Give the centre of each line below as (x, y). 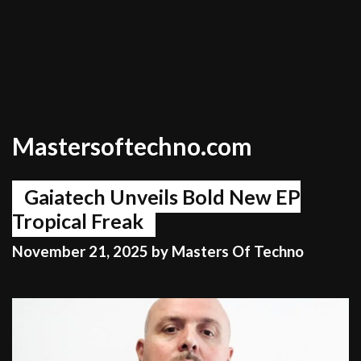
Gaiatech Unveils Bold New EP (162, 197)
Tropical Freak (78, 221)
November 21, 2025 (80, 252)
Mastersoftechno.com (132, 146)
